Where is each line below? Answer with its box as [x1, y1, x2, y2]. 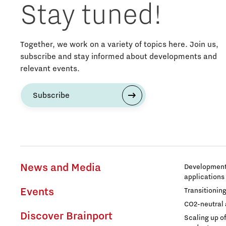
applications [184, 173, 224, 182]
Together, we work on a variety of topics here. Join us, [20, 40, 218, 49]
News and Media [20, 162, 101, 175]
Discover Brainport [20, 210, 112, 223]
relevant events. [20, 64, 80, 74]
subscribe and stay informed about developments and [20, 52, 217, 62]
